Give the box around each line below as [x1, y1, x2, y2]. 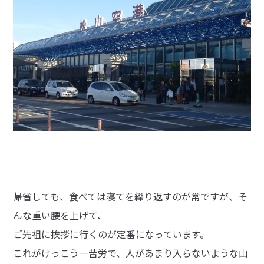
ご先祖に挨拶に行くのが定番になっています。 [13, 226, 210, 241]
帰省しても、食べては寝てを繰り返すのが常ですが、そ [13, 189, 248, 203]
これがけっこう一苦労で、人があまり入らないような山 [13, 245, 249, 260]
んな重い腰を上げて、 [13, 207, 107, 222]
